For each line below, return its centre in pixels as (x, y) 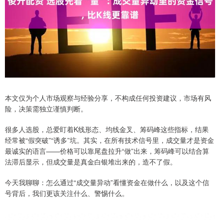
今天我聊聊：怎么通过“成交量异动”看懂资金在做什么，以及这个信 (107, 182)
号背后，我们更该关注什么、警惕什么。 (67, 193)
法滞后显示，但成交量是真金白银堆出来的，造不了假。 (91, 162)
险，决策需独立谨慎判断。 (46, 109)
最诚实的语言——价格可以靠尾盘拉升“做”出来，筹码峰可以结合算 (107, 151)
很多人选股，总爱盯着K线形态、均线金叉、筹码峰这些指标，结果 (107, 129)
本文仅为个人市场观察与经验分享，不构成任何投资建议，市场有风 (108, 98)
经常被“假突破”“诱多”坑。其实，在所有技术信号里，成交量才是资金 (110, 140)
